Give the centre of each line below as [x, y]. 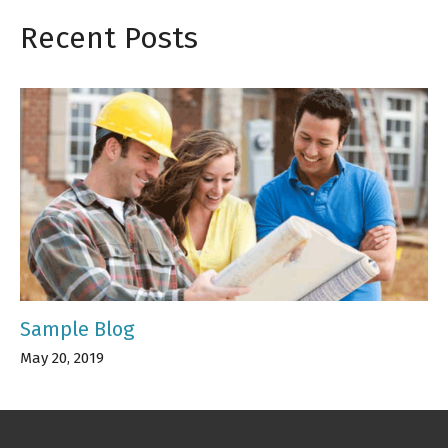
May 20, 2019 [62, 358]
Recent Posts [109, 38]
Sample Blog [77, 329]
